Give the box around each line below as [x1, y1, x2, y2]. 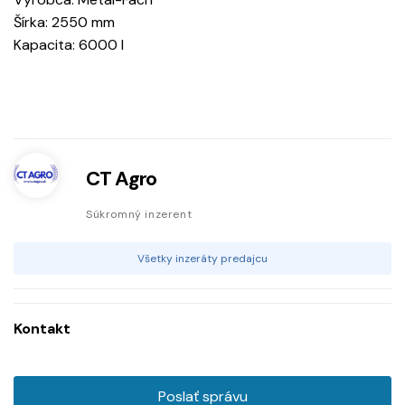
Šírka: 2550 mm [14, 13, 115, 33]
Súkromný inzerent [86, 207, 193, 222]
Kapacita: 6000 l [14, 35, 124, 55]
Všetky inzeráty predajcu [137, 251, 268, 267]
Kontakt [14, 319, 71, 339]
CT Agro [86, 165, 157, 193]
